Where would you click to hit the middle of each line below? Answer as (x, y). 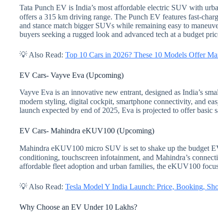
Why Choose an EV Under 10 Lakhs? (78, 207)
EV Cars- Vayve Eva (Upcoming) (72, 75)
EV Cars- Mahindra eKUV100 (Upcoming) (87, 131)
